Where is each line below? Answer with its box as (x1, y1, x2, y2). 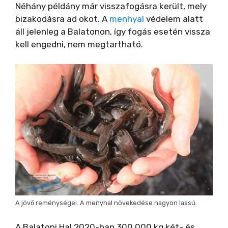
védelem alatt (146, 14, 203, 24)
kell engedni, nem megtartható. (15, 39, 143, 50)
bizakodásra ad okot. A (15, 14, 109, 24)
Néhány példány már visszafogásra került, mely (15, 1, 207, 12)
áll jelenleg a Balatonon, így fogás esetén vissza (15, 26, 210, 37)
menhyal (109, 14, 146, 24)
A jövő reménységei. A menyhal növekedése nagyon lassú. (15, 199, 197, 207)
